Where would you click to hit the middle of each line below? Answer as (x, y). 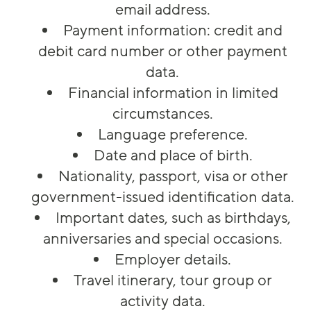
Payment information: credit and (173, 31)
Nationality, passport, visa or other (173, 177)
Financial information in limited (173, 93)
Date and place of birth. (173, 156)
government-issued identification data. (162, 197)
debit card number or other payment (162, 52)
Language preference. (173, 135)
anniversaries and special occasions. (162, 239)
